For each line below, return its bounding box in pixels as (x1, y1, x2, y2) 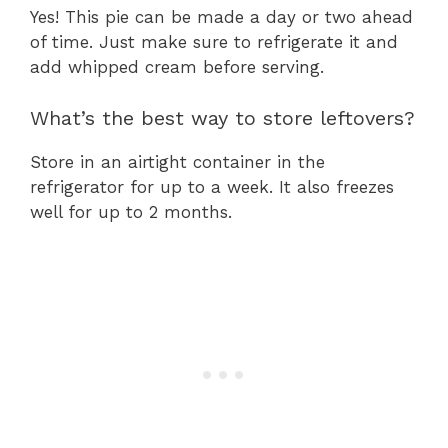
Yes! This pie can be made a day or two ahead (30, 7, 413, 28)
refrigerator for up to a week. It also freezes (30, 176, 394, 197)
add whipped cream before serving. (30, 57, 324, 78)
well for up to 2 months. (30, 201, 232, 222)
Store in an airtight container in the (30, 151, 325, 172)
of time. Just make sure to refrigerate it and (30, 32, 398, 53)
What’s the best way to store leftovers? (30, 105, 415, 130)
